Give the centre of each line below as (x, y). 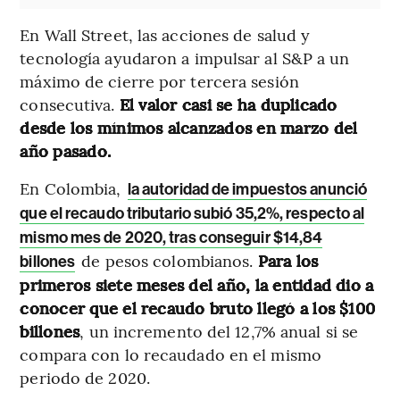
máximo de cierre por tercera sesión (159, 80)
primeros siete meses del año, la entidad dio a (197, 284)
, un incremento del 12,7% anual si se (219, 330)
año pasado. (66, 150)
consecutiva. (70, 104)
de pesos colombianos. (167, 260)
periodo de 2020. (85, 377)
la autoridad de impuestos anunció (247, 189)
